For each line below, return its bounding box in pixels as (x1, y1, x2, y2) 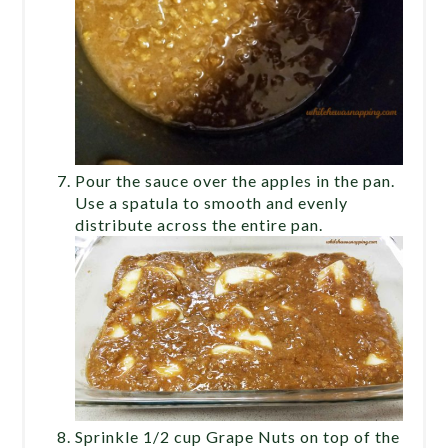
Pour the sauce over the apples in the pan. (75, 171, 396, 191)
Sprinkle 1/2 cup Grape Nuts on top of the (75, 426, 401, 446)
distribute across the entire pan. (75, 215, 324, 235)
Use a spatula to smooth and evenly (75, 193, 349, 213)
